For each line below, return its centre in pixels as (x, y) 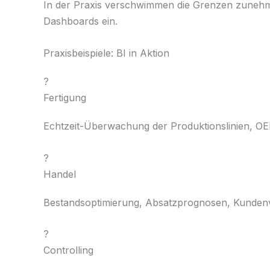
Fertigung (65, 98)
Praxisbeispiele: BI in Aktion (106, 53)
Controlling (68, 250)
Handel (60, 174)
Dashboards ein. (80, 21)
